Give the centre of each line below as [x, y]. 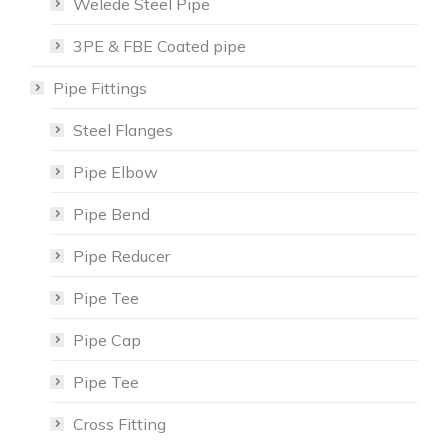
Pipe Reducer [121, 255]
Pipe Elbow [115, 171]
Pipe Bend [111, 213]
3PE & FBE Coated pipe [159, 45]
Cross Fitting [119, 423]
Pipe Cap [107, 339]
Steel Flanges [123, 129]
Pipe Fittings [100, 87]
